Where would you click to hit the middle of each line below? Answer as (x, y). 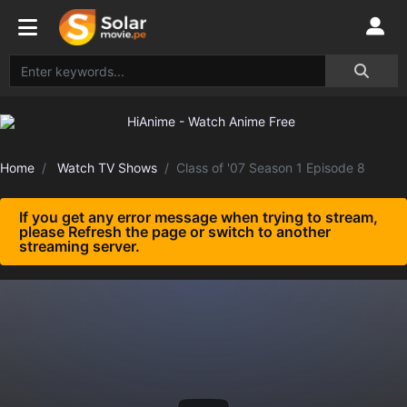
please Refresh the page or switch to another (175, 232)
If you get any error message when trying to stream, (199, 217)
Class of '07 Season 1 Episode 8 (271, 168)
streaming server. (79, 246)
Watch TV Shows (107, 168)
